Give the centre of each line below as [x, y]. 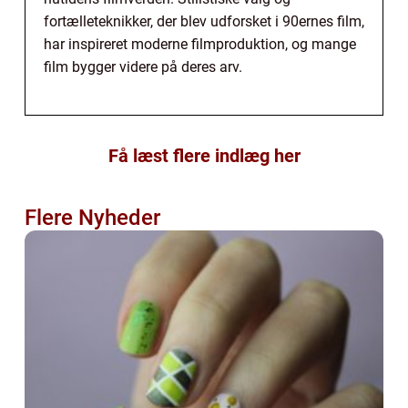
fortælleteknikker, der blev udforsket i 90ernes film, [204, 21]
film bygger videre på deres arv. [143, 66]
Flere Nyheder [92, 217]
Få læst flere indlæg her [204, 155]
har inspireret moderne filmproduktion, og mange [200, 44]
